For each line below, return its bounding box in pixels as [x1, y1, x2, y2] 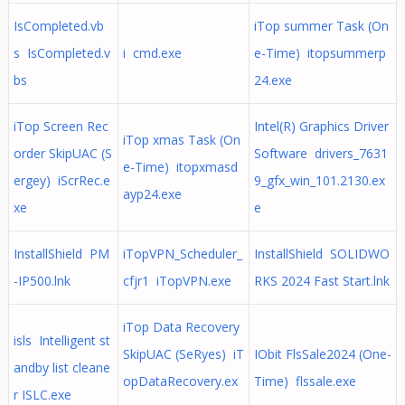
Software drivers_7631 [253, 145, 388, 162]
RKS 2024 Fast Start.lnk [253, 272, 390, 289]
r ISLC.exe [13, 386, 71, 403]
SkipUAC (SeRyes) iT [122, 345, 244, 363]
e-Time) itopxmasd [122, 158, 238, 175]
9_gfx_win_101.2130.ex [253, 172, 385, 189]
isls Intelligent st [13, 332, 110, 349]
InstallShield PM [13, 245, 109, 262]
